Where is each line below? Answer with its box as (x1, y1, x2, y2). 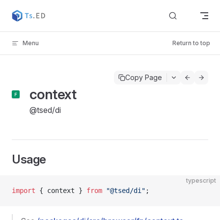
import (12, 187, 35, 194)
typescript (186, 177, 216, 184)
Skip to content (12, 8, 57, 16)
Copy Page (125, 73, 162, 82)
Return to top (172, 39, 210, 47)
